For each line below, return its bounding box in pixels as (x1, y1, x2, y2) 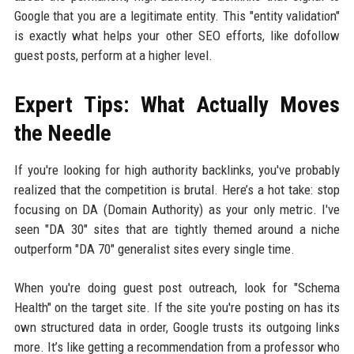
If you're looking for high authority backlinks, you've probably (13, 162, 341, 179)
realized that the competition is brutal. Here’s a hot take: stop (13, 182, 341, 198)
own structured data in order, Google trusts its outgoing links (13, 319, 341, 336)
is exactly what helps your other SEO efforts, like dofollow (13, 28, 341, 44)
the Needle (13, 120, 111, 147)
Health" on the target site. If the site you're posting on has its (13, 299, 341, 316)
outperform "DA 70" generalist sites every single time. (13, 241, 295, 258)
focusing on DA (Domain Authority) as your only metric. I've (13, 201, 341, 218)
